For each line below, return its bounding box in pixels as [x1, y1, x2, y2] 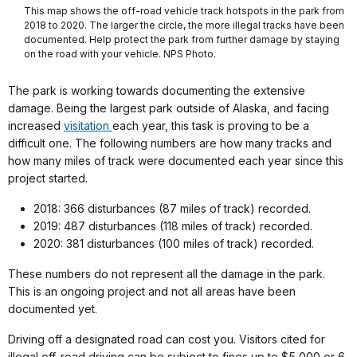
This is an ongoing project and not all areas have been [8, 284, 296, 298]
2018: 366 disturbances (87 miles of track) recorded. [33, 201, 311, 215]
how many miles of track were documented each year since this [8, 153, 343, 167]
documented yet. [8, 301, 97, 316]
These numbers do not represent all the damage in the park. [8, 266, 325, 280]
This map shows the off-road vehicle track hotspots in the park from [24, 5, 344, 18]
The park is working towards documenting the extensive [8, 83, 305, 97]
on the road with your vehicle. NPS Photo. [24, 48, 216, 61]
